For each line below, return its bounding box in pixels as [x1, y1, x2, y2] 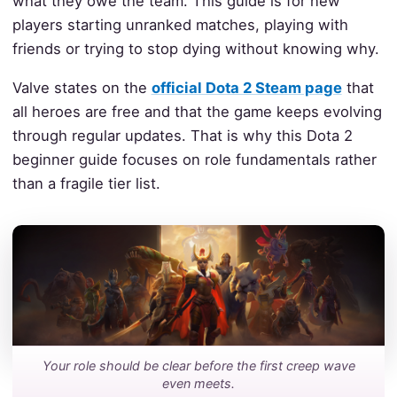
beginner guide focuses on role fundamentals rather [12, 150, 377, 168]
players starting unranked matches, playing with [12, 16, 348, 35]
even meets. [162, 375, 235, 391]
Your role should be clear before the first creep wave [42, 357, 355, 373]
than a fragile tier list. [12, 174, 160, 192]
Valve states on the [12, 78, 152, 97]
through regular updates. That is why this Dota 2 [12, 126, 353, 144]
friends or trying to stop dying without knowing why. [12, 40, 379, 58]
